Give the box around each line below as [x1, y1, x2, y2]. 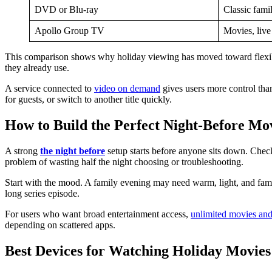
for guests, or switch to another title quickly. [5, 93, 172, 104]
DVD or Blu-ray [35, 4, 98, 15]
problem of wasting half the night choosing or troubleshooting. [5, 156, 243, 167]
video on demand [94, 83, 160, 93]
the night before [40, 145, 105, 156]
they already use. [5, 62, 69, 73]
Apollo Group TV [35, 25, 104, 36]
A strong [5, 145, 40, 156]
